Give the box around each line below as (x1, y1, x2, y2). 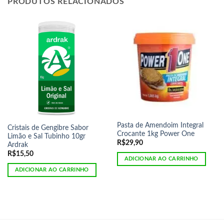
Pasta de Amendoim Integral (116, 122, 203, 129)
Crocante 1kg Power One (116, 130, 194, 138)
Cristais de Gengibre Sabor (7, 124, 88, 132)
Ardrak (7, 141, 28, 149)
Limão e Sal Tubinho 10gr (7, 133, 85, 140)
